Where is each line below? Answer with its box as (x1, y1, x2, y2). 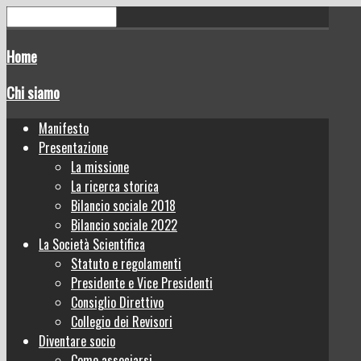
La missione (71, 157, 129, 177)
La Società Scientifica (39, 234, 145, 255)
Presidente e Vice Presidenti (71, 273, 213, 293)
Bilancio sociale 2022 (71, 215, 177, 235)
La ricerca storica (71, 176, 159, 197)
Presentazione (39, 138, 108, 158)
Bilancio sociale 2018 (71, 196, 176, 216)
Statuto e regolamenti (71, 254, 181, 274)
